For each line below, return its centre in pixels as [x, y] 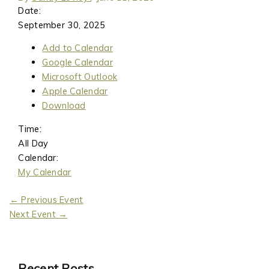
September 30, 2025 [62, 25]
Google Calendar [77, 62]
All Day [33, 143]
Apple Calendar [75, 91]
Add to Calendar [77, 48]
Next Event [34, 214]
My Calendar [45, 172]
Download [64, 106]
